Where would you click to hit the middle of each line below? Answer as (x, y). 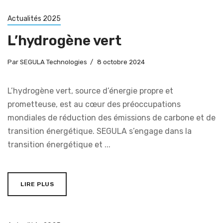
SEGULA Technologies (53, 62)
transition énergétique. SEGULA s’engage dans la (100, 131)
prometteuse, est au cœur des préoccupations (94, 104)
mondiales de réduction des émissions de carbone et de (111, 117)
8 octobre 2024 (121, 62)
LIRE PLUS (37, 184)
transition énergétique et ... (59, 144)
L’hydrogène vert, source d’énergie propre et (90, 91)
